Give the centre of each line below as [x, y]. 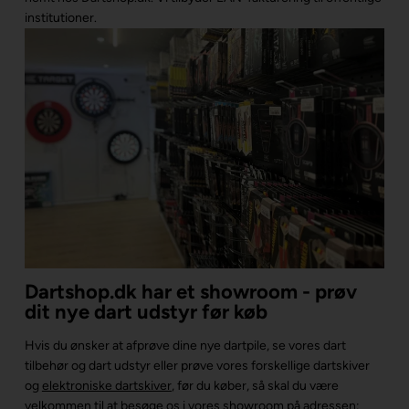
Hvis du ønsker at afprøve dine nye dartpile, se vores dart [185, 345]
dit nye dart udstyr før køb [146, 311]
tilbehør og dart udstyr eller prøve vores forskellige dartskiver [197, 365]
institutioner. [62, 17]
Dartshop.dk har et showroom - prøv [190, 291]
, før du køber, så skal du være [255, 385]
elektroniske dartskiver [106, 385]
